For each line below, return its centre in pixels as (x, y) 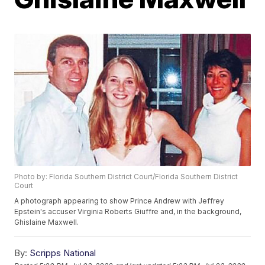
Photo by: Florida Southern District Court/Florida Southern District (126, 177)
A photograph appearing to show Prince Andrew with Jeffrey (119, 201)
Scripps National (63, 253)
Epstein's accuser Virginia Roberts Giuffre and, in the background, (128, 212)
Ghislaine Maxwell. (47, 222)
